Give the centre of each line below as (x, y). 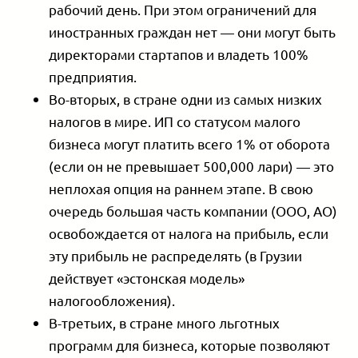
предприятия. (93, 77)
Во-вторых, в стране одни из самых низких (186, 99)
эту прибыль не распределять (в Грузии (176, 256)
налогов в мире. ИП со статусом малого (175, 121)
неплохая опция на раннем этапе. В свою (181, 189)
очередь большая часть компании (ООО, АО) (193, 211)
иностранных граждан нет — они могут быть (193, 32)
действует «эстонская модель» (147, 278)
